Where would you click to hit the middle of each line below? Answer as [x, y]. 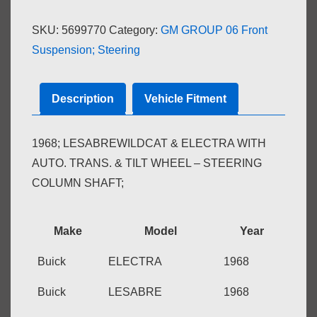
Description [83, 99]
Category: [135, 30]
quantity [51, 40]
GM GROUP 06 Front [214, 30]
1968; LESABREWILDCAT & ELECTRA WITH [149, 144]
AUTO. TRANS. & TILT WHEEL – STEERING [147, 163]
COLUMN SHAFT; [78, 183]
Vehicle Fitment [185, 99]
